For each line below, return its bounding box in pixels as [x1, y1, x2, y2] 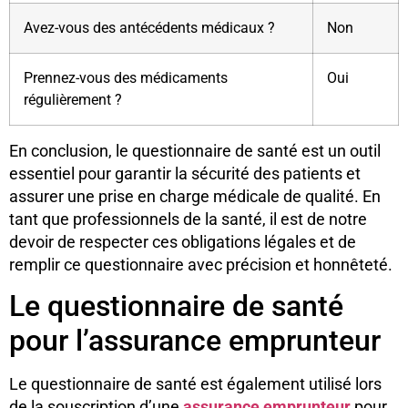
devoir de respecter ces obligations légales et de [9, 232, 356, 252]
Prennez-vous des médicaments [24, 69, 228, 87]
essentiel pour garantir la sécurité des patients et [9, 164, 361, 184]
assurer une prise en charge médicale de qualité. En [9, 187, 381, 207]
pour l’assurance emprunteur [9, 323, 381, 359]
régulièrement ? [24, 91, 122, 109]
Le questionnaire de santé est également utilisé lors [9, 374, 382, 394]
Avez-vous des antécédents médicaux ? [24, 19, 275, 37]
